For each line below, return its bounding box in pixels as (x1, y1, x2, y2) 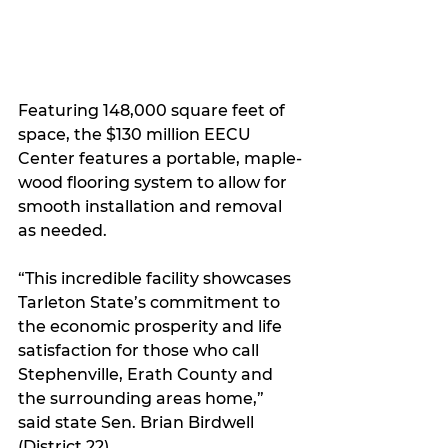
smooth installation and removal (18, 196, 286, 216)
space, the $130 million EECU (18, 124, 255, 144)
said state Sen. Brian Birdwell (18, 412, 258, 432)
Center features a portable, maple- (18, 148, 302, 168)
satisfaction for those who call (18, 340, 263, 360)
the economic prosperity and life (18, 316, 286, 336)
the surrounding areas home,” (18, 388, 268, 408)
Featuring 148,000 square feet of (18, 100, 289, 120)
